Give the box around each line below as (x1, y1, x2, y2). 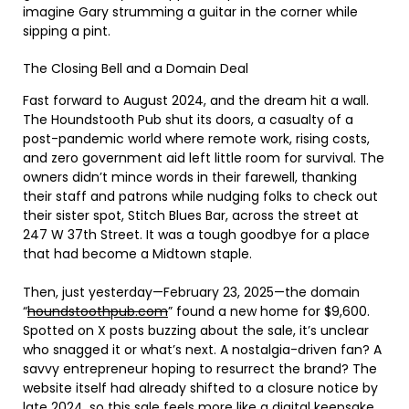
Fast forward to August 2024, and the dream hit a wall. (23, 90, 369, 110)
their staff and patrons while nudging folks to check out (23, 186, 378, 205)
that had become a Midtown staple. (23, 244, 252, 263)
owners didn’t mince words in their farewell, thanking (23, 167, 357, 186)
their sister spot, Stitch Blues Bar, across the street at (23, 205, 359, 225)
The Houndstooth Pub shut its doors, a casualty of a (23, 110, 353, 129)
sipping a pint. (23, 21, 110, 40)
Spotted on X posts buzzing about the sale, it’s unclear (23, 320, 369, 340)
